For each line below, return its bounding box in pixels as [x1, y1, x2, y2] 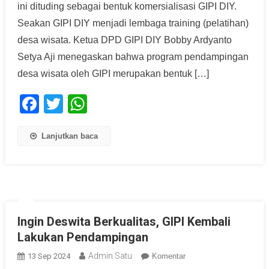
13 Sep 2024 [27, 252, 70, 261]
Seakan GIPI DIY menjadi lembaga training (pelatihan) [17, 18, 249, 29]
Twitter [62, 93, 120, 115]
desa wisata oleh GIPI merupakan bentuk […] [17, 68, 209, 79]
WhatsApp [86, 93, 176, 115]
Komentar [151, 252, 186, 261]
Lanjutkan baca [41, 131, 98, 141]
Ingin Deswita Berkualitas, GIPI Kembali [17, 214, 231, 229]
